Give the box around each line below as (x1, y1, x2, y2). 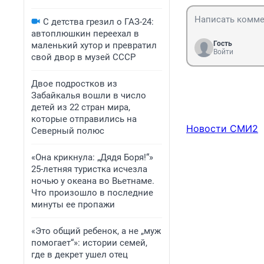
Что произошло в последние (31, 187, 153, 198)
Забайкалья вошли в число (31, 90, 146, 101)
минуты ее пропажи (31, 199, 115, 210)
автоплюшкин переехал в (31, 28, 139, 39)
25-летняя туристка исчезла (31, 164, 147, 174)
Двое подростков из (31, 78, 117, 89)
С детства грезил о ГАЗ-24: (43, 16, 154, 27)
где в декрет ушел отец (31, 249, 128, 260)
